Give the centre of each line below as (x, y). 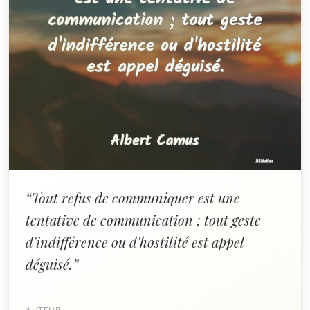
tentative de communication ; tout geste (143, 220)
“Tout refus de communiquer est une (133, 198)
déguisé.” (52, 264)
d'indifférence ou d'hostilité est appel (135, 242)
